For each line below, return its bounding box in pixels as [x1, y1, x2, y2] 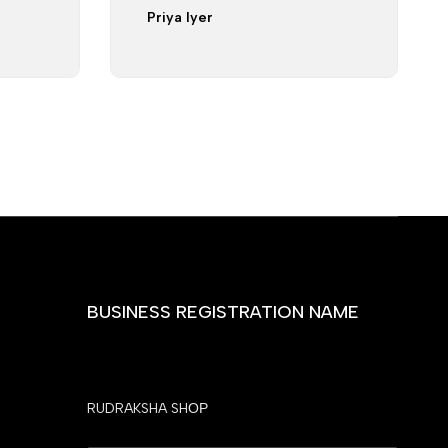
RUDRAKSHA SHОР [87, 399, 208, 417]
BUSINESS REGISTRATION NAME [87, 300, 359, 323]
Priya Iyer [146, 8, 213, 26]
